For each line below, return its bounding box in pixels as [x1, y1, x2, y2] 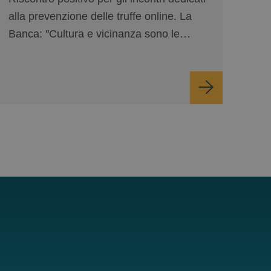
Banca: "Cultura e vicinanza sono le [8, 27, 180, 40]
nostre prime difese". [8, 45, 108, 57]
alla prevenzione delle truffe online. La [8, 10, 192, 22]
